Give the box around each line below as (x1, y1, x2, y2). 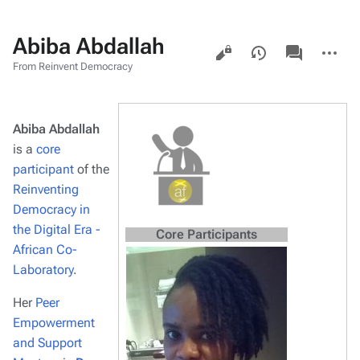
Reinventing (13, 182, 79, 197)
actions (311, 50, 349, 63)
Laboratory (13, 262, 73, 277)
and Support (13, 335, 82, 350)
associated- (276, 37, 340, 51)
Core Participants (155, 227, 258, 242)
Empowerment (13, 315, 95, 330)
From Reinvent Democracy (13, 60, 133, 72)
